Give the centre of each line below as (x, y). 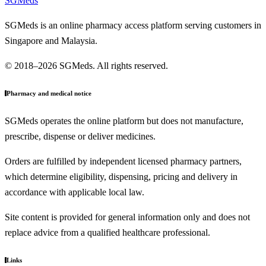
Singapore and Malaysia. (51, 40)
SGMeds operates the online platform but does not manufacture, (124, 121)
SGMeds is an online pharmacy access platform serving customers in (133, 25)
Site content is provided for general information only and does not (127, 217)
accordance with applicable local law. (75, 192)
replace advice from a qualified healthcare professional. (107, 232)
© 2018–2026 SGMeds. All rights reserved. (86, 65)
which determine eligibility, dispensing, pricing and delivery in (121, 176)
